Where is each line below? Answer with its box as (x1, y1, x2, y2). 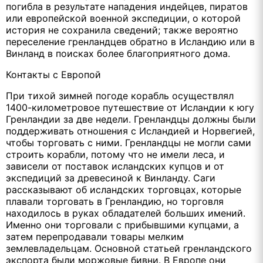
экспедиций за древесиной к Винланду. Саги (6, 171, 215, 184)
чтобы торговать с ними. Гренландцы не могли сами (6, 136, 251, 149)
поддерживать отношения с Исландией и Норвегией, (6, 124, 255, 137)
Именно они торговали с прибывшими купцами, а (6, 218, 239, 231)
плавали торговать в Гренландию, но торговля (6, 195, 224, 207)
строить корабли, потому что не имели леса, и (6, 148, 225, 160)
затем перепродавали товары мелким (6, 230, 184, 242)
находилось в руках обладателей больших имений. (6, 207, 245, 219)
